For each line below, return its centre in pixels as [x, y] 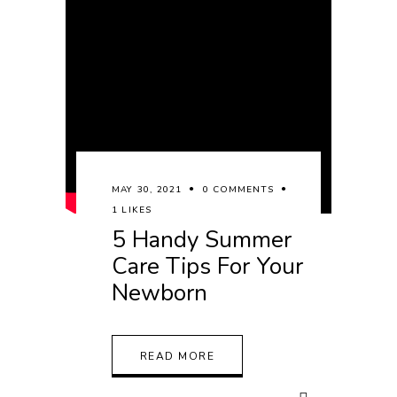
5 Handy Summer [202, 240]
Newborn [160, 293]
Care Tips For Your [207, 266]
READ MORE [177, 356]
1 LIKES [132, 210]
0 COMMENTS [239, 190]
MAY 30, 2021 [147, 190]
